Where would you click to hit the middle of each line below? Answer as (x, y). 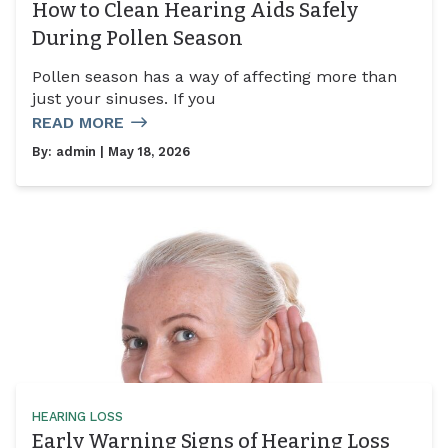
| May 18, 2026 (143, 151)
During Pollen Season (137, 38)
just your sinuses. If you (124, 98)
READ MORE (78, 122)
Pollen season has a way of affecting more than (214, 76)
